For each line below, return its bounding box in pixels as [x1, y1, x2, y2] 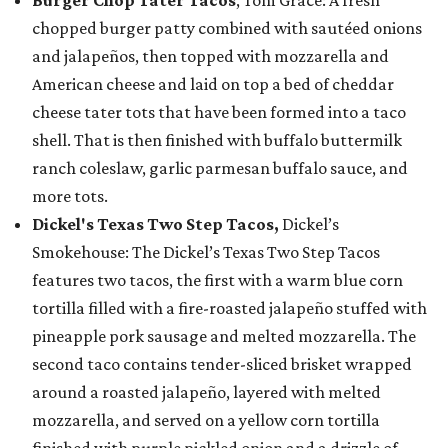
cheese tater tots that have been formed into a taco [32, 102, 406, 122]
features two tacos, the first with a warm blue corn [32, 270, 403, 290]
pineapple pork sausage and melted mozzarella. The [32, 326, 416, 346]
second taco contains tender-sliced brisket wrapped [32, 354, 412, 374]
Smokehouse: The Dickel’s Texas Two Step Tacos [32, 242, 380, 262]
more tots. [32, 186, 108, 206]
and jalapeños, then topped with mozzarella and [32, 46, 389, 66]
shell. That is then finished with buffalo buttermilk [32, 130, 402, 150]
